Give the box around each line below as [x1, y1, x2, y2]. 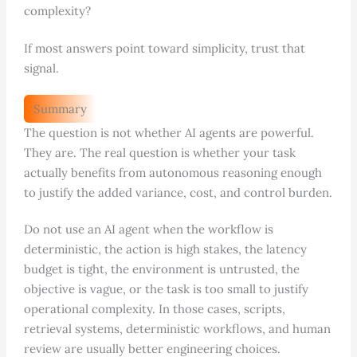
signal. [23, 61, 59, 76]
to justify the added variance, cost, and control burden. [23, 185, 332, 201]
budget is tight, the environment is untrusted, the [23, 261, 300, 277]
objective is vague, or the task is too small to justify [23, 281, 308, 297]
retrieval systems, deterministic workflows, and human [23, 321, 331, 337]
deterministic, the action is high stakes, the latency [23, 241, 307, 257]
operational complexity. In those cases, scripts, [23, 301, 285, 317]
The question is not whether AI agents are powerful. [23, 125, 314, 141]
